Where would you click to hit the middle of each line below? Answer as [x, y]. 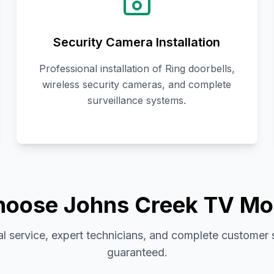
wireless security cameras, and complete [137, 85]
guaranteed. [137, 253]
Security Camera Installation [137, 43]
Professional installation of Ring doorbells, [137, 69]
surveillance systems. [137, 101]
